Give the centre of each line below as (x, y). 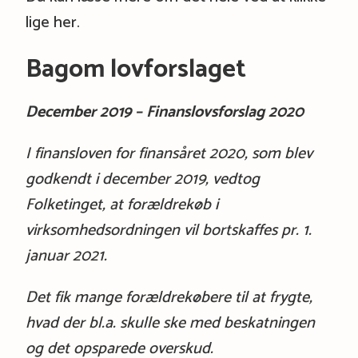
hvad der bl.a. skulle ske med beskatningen (170, 323)
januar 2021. (66, 256)
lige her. (52, 22)
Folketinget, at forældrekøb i (121, 205)
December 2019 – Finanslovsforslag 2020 (164, 112)
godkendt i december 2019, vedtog (142, 179)
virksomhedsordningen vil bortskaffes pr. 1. (168, 230)
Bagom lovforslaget (135, 69)
